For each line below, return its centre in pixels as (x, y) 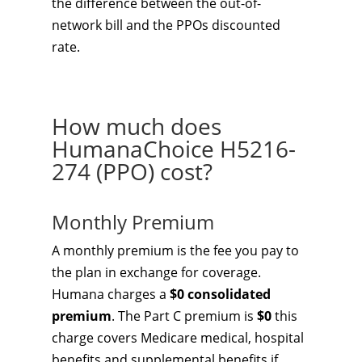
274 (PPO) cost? (132, 171)
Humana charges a (111, 294)
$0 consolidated (220, 294)
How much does (137, 126)
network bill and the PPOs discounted (166, 25)
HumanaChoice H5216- (174, 149)
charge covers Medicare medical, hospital (178, 338)
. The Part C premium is (184, 316)
